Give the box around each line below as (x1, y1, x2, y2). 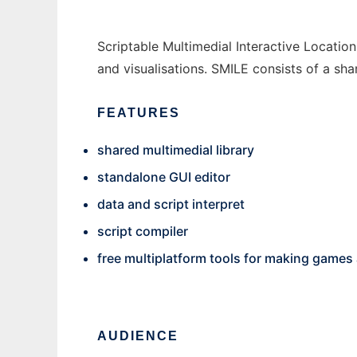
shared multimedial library (97, 142, 254, 158)
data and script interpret (97, 196, 245, 212)
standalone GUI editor (97, 169, 230, 185)
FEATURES (97, 106, 180, 120)
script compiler (97, 223, 188, 239)
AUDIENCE (97, 329, 178, 343)
